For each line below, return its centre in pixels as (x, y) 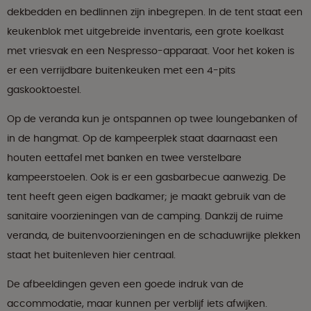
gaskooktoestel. (44, 90)
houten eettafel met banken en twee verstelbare (124, 158)
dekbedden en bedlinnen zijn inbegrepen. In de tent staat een (155, 12)
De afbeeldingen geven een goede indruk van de (125, 284)
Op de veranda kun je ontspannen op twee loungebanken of (152, 119)
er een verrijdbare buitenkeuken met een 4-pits (121, 70)
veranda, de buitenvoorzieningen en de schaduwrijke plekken (154, 236)
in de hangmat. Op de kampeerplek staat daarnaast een (142, 138)
